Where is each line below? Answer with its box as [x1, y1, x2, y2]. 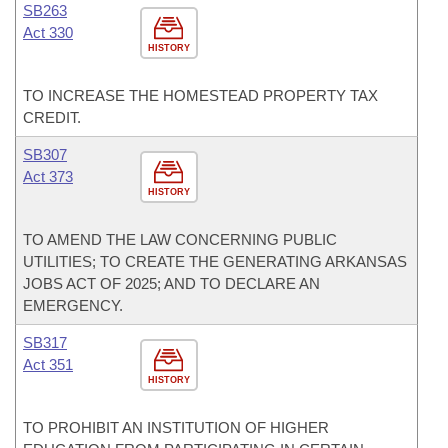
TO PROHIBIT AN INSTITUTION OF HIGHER [23, 419, 329, 436]
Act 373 [23, 168, 73, 185]
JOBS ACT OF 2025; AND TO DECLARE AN [23, 275, 320, 292]
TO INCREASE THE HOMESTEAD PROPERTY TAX [23, 87, 378, 104]
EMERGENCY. [23, 297, 123, 314]
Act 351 [23, 356, 73, 373]
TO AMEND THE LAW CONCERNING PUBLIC [23, 231, 337, 248]
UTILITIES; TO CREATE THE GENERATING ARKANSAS [23, 253, 407, 270]
